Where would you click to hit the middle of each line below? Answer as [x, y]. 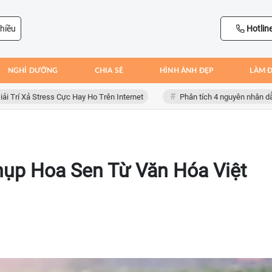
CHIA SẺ [109, 70]
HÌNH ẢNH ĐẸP [187, 70]
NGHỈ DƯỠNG [33, 70]
